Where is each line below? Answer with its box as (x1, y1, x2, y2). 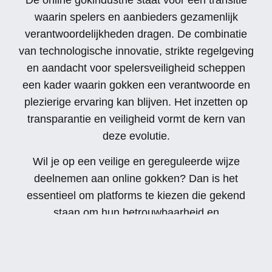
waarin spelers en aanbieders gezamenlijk (34, 10, 238, 23)
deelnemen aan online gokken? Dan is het (34, 172, 238, 185)
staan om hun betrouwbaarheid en (53, 206, 219, 219)
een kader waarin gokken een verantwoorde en (22, 78, 250, 91)
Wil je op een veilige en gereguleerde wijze (32, 155, 240, 168)
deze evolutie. (102, 129, 170, 142)
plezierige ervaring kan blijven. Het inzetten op (24, 95, 248, 108)
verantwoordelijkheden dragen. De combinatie (25, 27, 247, 40)
